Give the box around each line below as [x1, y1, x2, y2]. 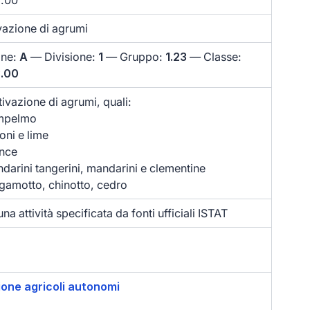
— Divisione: [28, 50, 99, 64]
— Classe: [187, 50, 242, 64]
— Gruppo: [103, 50, 166, 64]
